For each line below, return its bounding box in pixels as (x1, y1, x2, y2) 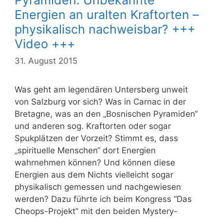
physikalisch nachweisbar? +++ (15, 21, 195, 36)
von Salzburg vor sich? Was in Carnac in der (15, 97, 186, 107)
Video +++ (15, 36, 75, 51)
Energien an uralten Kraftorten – (15, 7, 199, 22)
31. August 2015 (15, 56, 77, 66)
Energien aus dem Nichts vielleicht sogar (15, 170, 173, 180)
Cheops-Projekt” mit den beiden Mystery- (15, 206, 178, 217)
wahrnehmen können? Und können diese (15, 158, 175, 168)
